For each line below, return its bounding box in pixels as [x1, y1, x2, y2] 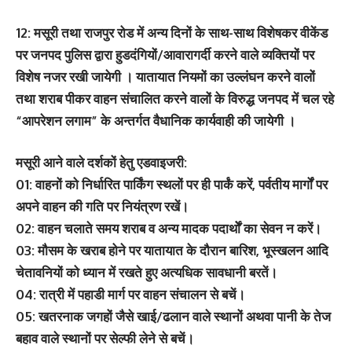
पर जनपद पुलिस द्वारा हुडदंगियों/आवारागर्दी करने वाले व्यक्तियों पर [16, 46, 314, 63]
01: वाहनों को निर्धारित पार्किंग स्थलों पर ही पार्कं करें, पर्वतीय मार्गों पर [16, 176, 328, 192]
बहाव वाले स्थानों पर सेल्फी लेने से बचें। [16, 330, 194, 346]
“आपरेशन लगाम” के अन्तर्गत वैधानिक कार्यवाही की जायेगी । [16, 112, 295, 129]
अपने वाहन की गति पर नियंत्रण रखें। [16, 198, 189, 214]
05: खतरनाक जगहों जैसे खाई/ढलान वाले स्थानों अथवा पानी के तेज [16, 308, 331, 324]
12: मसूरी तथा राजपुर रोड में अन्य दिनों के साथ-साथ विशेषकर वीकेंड [16, 24, 328, 41]
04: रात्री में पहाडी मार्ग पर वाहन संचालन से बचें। [16, 286, 245, 302]
